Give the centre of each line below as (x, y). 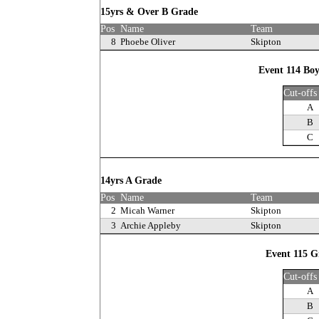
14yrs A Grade (132, 181)
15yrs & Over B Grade (151, 12)
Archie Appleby (151, 225)
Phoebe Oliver (148, 42)
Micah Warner (147, 210)
